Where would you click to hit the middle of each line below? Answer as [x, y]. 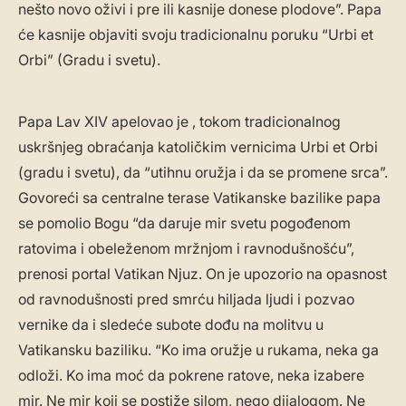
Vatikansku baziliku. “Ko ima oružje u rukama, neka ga [198, 350]
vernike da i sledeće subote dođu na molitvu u [171, 325]
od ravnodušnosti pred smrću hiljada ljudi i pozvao [186, 300]
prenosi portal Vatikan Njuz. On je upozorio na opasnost [203, 274]
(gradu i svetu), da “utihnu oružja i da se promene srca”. [203, 173]
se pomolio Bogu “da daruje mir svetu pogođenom [184, 223]
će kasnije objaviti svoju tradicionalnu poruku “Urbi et [196, 35]
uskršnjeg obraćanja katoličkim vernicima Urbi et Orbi [198, 147]
